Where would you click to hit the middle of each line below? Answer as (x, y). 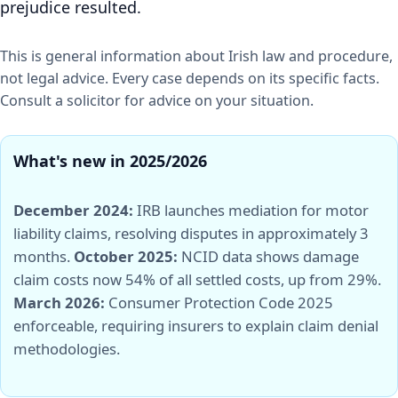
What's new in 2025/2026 (110, 160)
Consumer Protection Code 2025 (219, 302)
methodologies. (67, 348)
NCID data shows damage (268, 256)
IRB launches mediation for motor (251, 210)
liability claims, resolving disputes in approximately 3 (191, 233)
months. (44, 256)
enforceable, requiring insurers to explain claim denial (196, 325)
